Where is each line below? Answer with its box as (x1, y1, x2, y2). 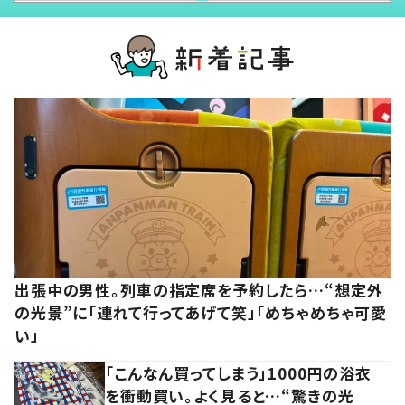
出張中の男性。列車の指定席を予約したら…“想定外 (14, 278, 383, 301)
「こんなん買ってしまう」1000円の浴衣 (105, 361, 372, 384)
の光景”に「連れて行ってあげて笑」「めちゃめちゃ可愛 (14, 300, 388, 324)
